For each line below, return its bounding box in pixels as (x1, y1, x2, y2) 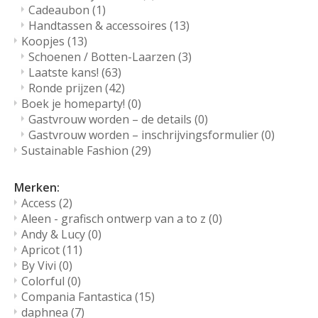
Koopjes (21, 33, 67, 50)
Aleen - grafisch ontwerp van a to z (21, 211, 209, 227)
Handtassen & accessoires (28, 18, 170, 34)
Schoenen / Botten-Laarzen (28, 49, 178, 65)
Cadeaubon (28, 2, 92, 18)
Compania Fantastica (21, 289, 135, 305)
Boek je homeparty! (21, 96, 128, 112)
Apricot (21, 242, 62, 258)
